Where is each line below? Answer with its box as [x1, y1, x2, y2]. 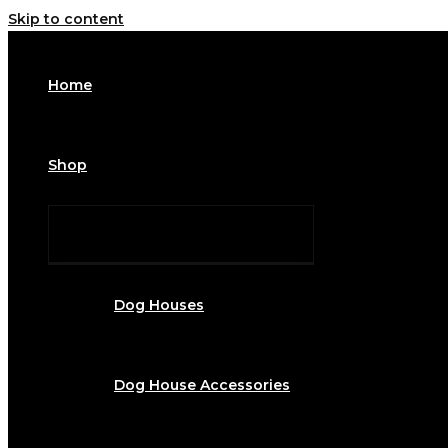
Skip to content [8, 10, 124, 28]
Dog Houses [114, 296, 204, 315]
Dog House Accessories [114, 376, 290, 395]
